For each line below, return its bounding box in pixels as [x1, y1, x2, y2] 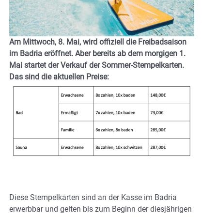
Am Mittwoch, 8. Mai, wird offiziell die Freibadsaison [9, 37, 186, 47]
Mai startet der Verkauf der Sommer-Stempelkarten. [9, 61, 184, 70]
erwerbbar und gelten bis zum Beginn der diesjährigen [9, 204, 192, 214]
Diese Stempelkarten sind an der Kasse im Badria [9, 192, 177, 202]
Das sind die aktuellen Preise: [9, 72, 109, 82]
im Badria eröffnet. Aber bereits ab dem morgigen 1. [9, 49, 186, 59]
